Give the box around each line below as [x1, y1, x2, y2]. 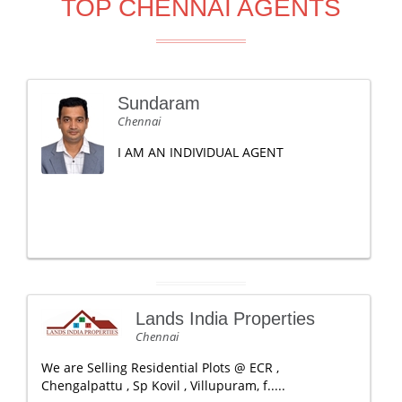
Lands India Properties [135, 309, 315, 328]
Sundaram [118, 93, 200, 113]
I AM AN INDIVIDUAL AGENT [118, 144, 284, 161]
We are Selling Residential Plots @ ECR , [41, 359, 279, 376]
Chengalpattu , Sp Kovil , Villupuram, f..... [41, 377, 285, 394]
